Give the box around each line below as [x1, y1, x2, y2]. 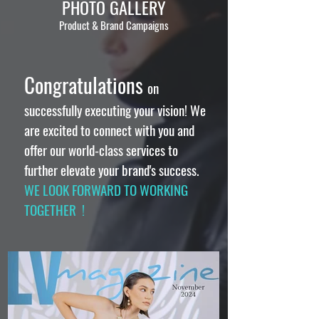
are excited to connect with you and [24, 120, 194, 140]
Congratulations [24, 69, 143, 100]
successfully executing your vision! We [24, 100, 206, 120]
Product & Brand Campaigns [59, 17, 171, 33]
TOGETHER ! [24, 199, 88, 219]
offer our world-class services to [24, 140, 178, 159]
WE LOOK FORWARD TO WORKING [24, 179, 188, 199]
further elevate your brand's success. [24, 159, 199, 179]
